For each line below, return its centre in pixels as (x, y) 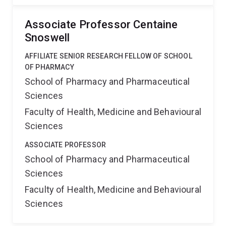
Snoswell (47, 38)
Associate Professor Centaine (101, 24)
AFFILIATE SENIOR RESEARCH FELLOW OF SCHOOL (108, 56)
